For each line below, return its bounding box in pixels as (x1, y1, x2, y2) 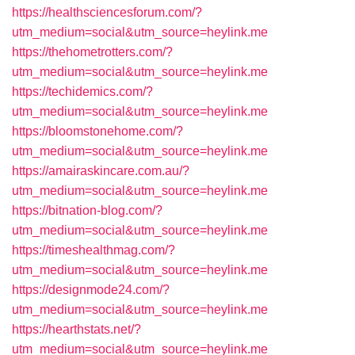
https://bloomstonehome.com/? (12, 124, 183, 138)
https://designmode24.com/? (12, 283, 170, 296)
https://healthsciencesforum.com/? (12, 6, 202, 19)
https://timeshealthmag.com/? (12, 243, 175, 257)
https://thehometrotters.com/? (12, 45, 173, 59)
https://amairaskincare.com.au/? (12, 164, 189, 177)
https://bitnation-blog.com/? (12, 204, 162, 217)
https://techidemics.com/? (12, 85, 153, 98)
